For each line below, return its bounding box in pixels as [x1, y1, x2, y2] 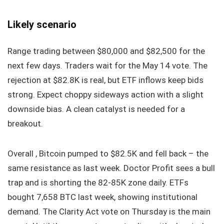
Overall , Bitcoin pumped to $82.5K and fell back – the [7, 148, 208, 158]
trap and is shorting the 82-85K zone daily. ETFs [7, 177, 188, 187]
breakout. [7, 118, 43, 128]
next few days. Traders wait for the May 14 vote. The [7, 60, 207, 70]
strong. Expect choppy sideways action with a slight [7, 89, 203, 99]
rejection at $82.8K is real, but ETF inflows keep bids [7, 74, 203, 85]
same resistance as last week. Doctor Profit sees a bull [7, 162, 215, 173]
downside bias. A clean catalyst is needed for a [7, 103, 185, 114]
